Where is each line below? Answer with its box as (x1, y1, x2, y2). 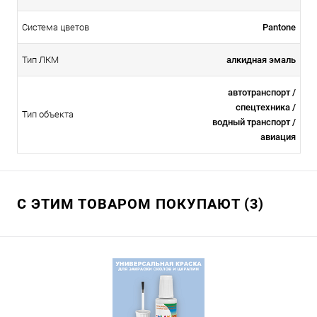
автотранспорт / (228, 87, 296, 98)
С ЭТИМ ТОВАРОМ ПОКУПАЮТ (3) (17, 195, 264, 213)
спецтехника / (236, 102, 296, 113)
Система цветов (22, 22, 89, 33)
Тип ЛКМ (22, 54, 59, 66)
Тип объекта (22, 109, 74, 120)
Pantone (263, 22, 296, 33)
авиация (260, 132, 296, 143)
